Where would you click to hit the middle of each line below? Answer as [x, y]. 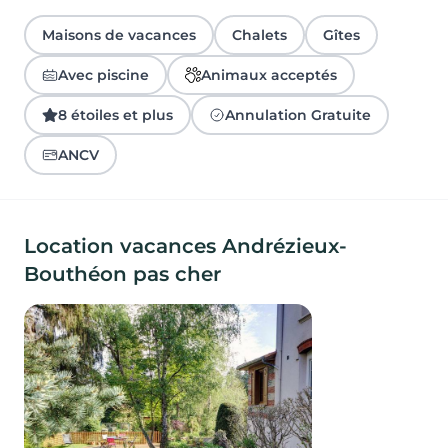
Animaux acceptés [269, 75]
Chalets [259, 35]
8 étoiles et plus [115, 115]
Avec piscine [103, 75]
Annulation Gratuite [298, 115]
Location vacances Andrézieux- [185, 246]
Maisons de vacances [119, 35]
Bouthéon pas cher [122, 274]
